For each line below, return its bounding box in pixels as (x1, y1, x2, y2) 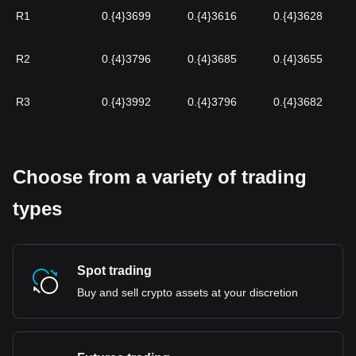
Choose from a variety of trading (13, 166, 307, 188)
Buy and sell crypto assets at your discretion (77, 286, 298, 299)
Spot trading (77, 264, 152, 277)
